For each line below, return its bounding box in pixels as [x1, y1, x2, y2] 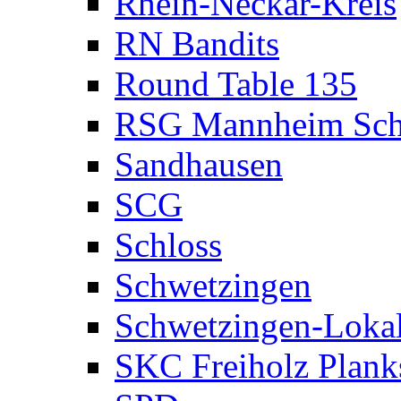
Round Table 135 [115, 64, 357, 103]
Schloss [115, 226, 222, 264]
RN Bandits [115, 24, 279, 63]
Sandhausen [115, 145, 283, 183]
